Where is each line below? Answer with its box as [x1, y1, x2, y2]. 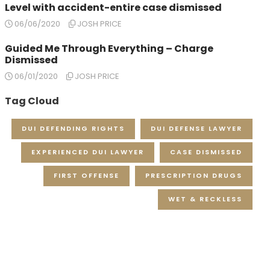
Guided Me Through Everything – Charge [5, 42, 213, 55]
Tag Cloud [5, 94, 59, 108]
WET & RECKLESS [168, 194, 242, 204]
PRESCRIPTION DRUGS [145, 171, 242, 180]
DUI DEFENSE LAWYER [151, 124, 242, 133]
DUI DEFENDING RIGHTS [22, 124, 125, 133]
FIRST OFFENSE [54, 171, 119, 180]
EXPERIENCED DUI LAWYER [31, 147, 144, 157]
